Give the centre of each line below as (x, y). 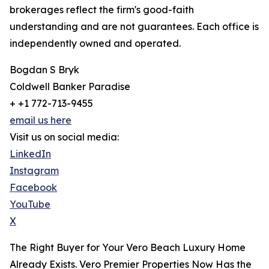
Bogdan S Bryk (44, 70)
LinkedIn (30, 154)
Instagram (34, 171)
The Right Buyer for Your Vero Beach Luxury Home (128, 248)
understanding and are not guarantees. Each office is (134, 27)
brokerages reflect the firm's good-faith (102, 10)
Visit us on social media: (64, 137)
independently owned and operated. (95, 44)
